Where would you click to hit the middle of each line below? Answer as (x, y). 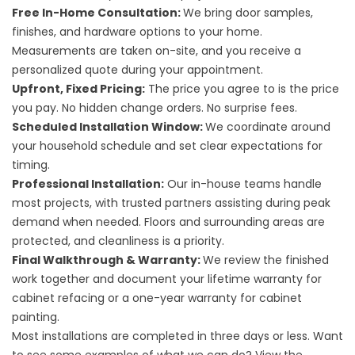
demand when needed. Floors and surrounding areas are (168, 222)
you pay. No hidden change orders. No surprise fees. (155, 108)
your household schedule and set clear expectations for (167, 146)
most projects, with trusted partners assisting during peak (171, 203)
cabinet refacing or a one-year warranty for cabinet (157, 298)
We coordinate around (268, 127)
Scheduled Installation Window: (109, 127)
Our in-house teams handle (243, 184)
